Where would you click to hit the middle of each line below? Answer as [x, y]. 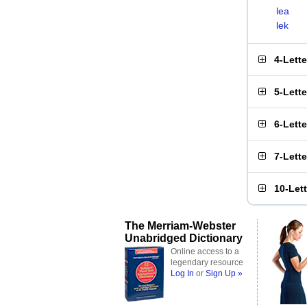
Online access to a [205, 251]
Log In [182, 273]
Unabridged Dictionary [184, 238]
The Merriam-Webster [180, 225]
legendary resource [207, 262]
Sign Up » [224, 273]
